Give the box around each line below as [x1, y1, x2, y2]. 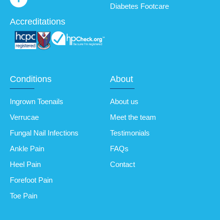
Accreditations [10, 16, 65, 27]
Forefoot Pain [10, 176, 53, 185]
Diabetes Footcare [110, 2, 169, 10]
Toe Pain [10, 192, 37, 200]
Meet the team [110, 113, 156, 122]
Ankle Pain [10, 144, 44, 153]
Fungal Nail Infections [10, 129, 79, 137]
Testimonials [110, 129, 150, 137]
